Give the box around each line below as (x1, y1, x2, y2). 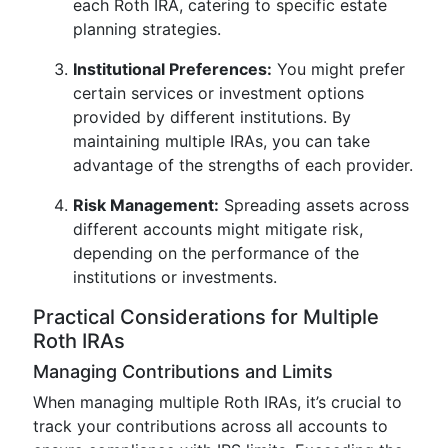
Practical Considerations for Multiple (33, 305, 379, 329)
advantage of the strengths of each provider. (73, 155, 413, 175)
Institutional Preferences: (73, 59, 272, 79)
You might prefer (272, 59, 405, 79)
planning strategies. (73, 19, 221, 39)
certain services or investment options (73, 83, 364, 103)
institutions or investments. (73, 267, 277, 287)
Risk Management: (73, 195, 219, 215)
